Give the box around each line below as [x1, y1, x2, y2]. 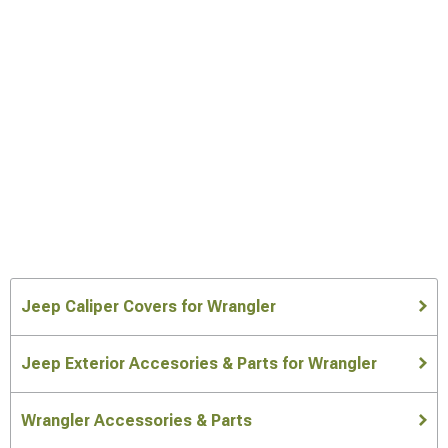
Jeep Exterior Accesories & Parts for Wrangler [21, 353, 377, 373]
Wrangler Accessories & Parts [21, 410, 252, 430]
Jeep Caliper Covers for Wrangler [21, 296, 276, 316]
